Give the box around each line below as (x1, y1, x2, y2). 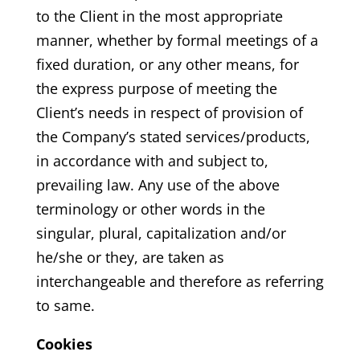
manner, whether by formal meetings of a (35, 30, 318, 50)
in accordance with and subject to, (35, 150, 268, 170)
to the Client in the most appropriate (35, 6, 283, 26)
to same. (35, 295, 95, 315)
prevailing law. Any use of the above (35, 174, 280, 194)
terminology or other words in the (35, 198, 265, 219)
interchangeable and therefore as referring (35, 271, 324, 291)
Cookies (35, 333, 92, 354)
